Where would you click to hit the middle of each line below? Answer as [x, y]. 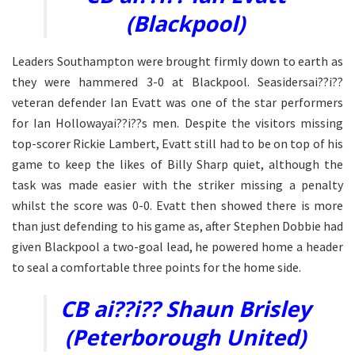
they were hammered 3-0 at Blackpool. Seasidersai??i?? [177, 81]
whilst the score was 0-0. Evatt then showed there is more [177, 205]
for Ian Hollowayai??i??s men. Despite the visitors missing [177, 122]
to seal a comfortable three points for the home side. [157, 267]
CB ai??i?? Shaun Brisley [185, 309]
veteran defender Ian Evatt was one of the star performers [177, 102]
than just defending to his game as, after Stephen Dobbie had [177, 225]
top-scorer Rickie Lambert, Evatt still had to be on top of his [177, 143]
